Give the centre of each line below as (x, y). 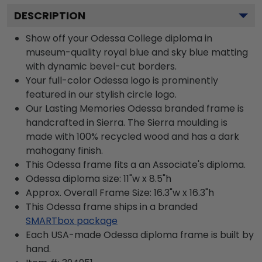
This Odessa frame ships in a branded (112, 207)
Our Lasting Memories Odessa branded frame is (135, 109)
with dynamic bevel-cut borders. (101, 67)
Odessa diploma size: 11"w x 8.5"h (99, 179)
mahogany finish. (64, 151)
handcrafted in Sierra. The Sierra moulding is (127, 123)
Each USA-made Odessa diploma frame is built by (140, 235)
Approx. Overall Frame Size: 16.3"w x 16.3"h (120, 193)
